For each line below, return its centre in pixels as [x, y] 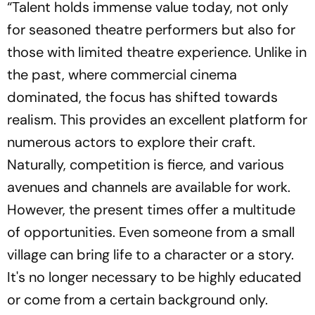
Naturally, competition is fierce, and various [146, 164]
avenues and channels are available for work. [149, 187]
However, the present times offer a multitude [151, 209]
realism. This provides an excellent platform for [157, 119]
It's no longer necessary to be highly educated [154, 277]
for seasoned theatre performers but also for [151, 29]
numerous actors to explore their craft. [131, 142]
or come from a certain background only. [137, 299]
